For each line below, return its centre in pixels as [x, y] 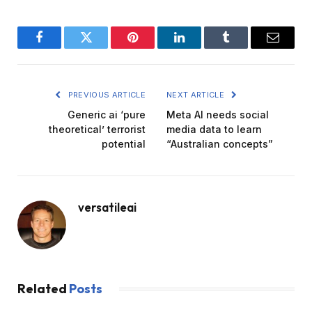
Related [43, 289]
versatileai [107, 208]
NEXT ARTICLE [197, 95]
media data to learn [214, 130]
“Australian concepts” [220, 144]
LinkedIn [201, 48]
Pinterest [154, 48]
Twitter [103, 48]
